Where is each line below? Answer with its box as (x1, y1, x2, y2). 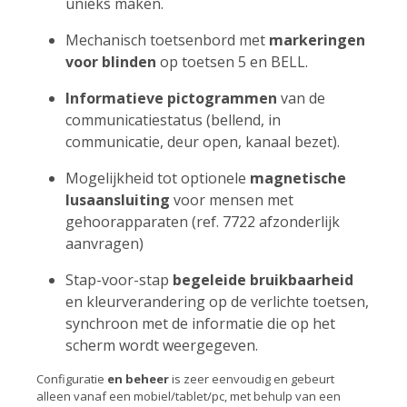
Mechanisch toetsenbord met (65, 30, 265, 50)
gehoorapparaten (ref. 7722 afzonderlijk (65, 212, 340, 232)
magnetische (250, 168, 346, 188)
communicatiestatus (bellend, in (65, 110, 281, 130)
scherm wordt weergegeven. (65, 335, 258, 355)
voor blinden (65, 52, 156, 72)
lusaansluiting (65, 190, 170, 210)
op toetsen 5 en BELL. (160, 52, 308, 72)
